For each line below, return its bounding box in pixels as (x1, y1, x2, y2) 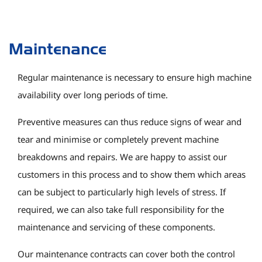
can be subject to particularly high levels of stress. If (18, 185, 226, 198)
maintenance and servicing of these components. (18, 220, 215, 233)
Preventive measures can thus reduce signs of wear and (18, 115, 242, 127)
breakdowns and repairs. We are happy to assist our (18, 150, 227, 163)
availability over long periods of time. (18, 88, 168, 101)
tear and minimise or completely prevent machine (18, 133, 219, 145)
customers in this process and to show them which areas (18, 168, 246, 180)
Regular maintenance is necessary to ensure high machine (18, 71, 251, 83)
